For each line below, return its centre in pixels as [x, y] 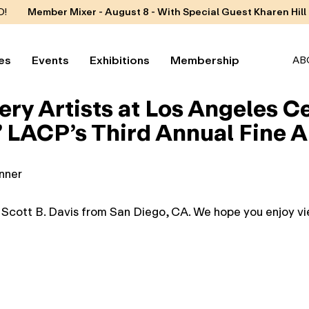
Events [50, 60]
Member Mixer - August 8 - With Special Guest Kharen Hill [167, 12]
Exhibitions [120, 60]
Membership [205, 60]
